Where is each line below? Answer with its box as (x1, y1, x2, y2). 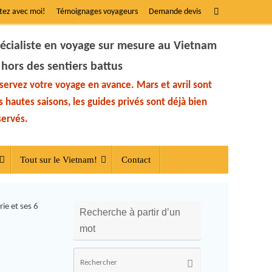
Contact (121, 155, 151, 165)
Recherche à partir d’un (80, 207, 180, 217)
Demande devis (149, 7, 201, 16)
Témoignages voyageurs (56, 7, 138, 16)
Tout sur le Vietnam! (20, 155, 97, 165)
